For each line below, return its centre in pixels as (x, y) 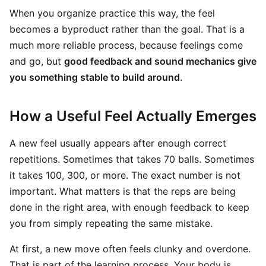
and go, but (37, 61)
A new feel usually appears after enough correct (118, 143)
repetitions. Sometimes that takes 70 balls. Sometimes (132, 159)
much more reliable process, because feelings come (126, 45)
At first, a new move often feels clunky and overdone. (130, 249)
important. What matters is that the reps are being (123, 191)
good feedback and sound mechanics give (160, 61)
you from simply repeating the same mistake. (111, 223)
